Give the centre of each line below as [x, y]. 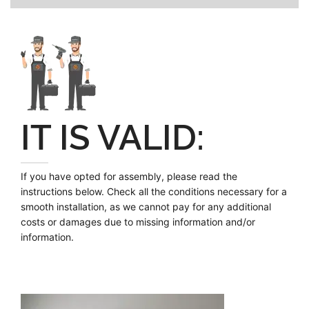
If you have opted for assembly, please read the [129, 176]
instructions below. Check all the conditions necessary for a [154, 191]
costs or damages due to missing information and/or [138, 222]
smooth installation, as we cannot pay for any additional [146, 207]
